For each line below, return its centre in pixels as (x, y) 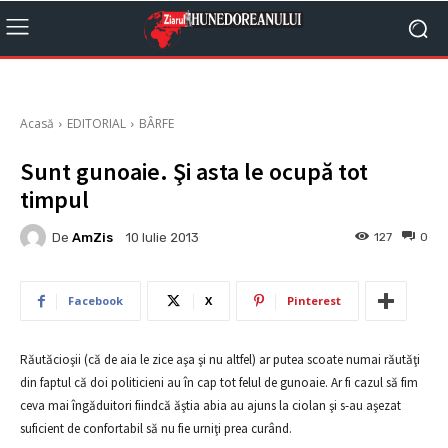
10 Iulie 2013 (162, 238)
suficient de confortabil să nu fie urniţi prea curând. (156, 428)
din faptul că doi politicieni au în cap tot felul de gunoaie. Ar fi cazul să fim (219, 382)
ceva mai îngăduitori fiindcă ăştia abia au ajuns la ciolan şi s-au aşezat (210, 405)
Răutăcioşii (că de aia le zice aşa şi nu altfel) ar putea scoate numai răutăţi (220, 359)
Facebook (95, 300)
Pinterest (314, 300)
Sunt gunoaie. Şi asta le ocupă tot (194, 171)
